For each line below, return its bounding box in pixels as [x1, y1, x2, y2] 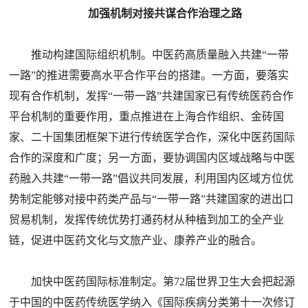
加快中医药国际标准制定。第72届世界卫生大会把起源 [31, 276, 296, 287]
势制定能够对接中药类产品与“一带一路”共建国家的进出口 [9, 193, 294, 205]
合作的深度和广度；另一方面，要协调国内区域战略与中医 [9, 152, 296, 164]
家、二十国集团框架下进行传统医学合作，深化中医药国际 [9, 131, 296, 143]
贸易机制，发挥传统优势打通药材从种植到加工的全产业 [9, 214, 285, 225]
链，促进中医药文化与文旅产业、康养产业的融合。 [9, 234, 263, 246]
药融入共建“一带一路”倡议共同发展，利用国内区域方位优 [9, 173, 294, 184]
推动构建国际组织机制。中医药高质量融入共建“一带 [31, 49, 289, 60]
